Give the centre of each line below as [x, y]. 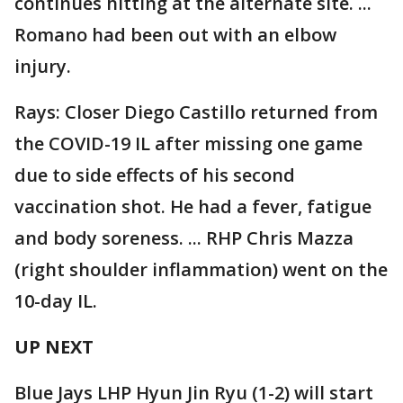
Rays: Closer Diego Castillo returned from [196, 112]
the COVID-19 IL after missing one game [188, 143]
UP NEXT [54, 346]
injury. [43, 66]
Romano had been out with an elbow [175, 34]
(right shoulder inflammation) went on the [201, 269]
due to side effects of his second [155, 175]
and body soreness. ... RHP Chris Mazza [184, 237]
